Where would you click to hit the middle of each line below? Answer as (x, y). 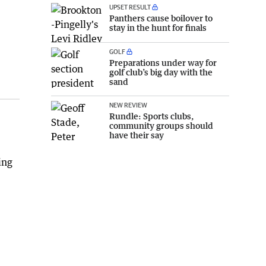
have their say (137, 135)
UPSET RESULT (130, 7)
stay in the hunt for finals (158, 27)
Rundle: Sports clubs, (151, 116)
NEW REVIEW (128, 105)
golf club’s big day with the (161, 72)
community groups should (161, 126)
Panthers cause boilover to (161, 18)
